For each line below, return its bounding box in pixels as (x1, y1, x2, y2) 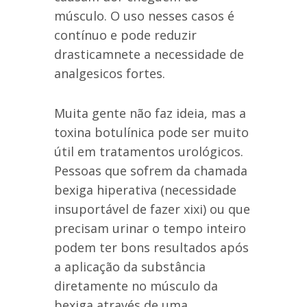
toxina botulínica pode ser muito (54, 124, 249, 141)
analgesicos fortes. (54, 65, 165, 82)
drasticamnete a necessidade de (54, 46, 244, 63)
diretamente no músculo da (54, 278, 218, 295)
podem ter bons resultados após (54, 239, 249, 256)
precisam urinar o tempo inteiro (54, 220, 246, 237)
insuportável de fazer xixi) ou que (54, 201, 250, 218)
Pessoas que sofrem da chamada (54, 162, 247, 180)
